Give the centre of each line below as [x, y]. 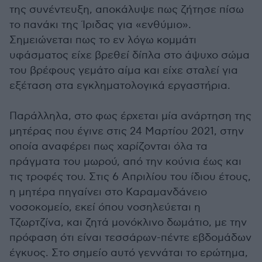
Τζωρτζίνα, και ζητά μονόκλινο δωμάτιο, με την [128, 223]
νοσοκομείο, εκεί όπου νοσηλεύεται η [105, 207]
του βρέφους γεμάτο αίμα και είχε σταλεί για [124, 70]
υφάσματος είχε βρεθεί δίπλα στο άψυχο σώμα [130, 55]
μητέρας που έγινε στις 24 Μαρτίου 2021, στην [127, 131]
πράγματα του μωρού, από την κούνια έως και [125, 162]
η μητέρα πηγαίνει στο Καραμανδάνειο [108, 192]
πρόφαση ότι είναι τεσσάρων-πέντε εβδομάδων [130, 238]
